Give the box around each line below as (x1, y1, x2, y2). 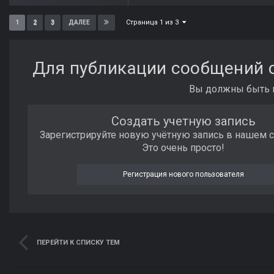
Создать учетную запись (111, 114, 256, 129)
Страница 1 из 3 (126, 18, 182, 27)
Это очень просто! (142, 142, 225, 154)
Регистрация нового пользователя (122, 170, 244, 179)
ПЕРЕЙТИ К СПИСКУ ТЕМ (37, 239, 120, 247)
